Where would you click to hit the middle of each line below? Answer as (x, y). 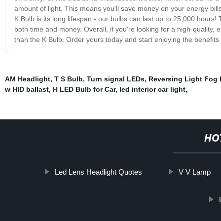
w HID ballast (27, 89)
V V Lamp (194, 172)
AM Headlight (27, 79)
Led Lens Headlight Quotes (98, 172)
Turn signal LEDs (115, 79)
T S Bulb (68, 79)
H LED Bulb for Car (84, 89)
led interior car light (152, 89)
